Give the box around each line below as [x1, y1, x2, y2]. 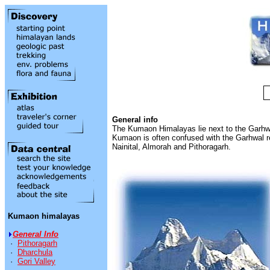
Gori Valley [17, 257, 55, 266]
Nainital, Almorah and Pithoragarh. [112, 142, 231, 151]
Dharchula [17, 248, 52, 257]
